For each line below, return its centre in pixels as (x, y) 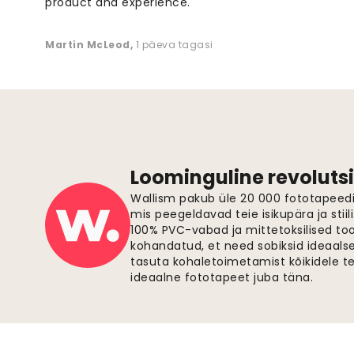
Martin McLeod (88, 45)
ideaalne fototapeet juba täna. (222, 278)
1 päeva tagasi (174, 45)
